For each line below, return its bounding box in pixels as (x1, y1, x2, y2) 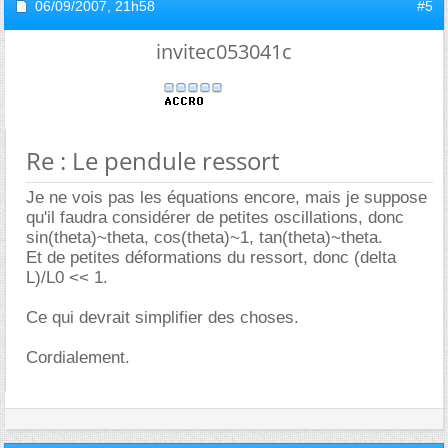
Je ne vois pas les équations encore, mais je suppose (26, 187, 427, 207)
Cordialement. (26, 347, 130, 367)
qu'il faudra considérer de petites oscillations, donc (26, 207, 404, 227)
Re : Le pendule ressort (26, 143, 280, 177)
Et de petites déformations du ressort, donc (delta (26, 247, 396, 267)
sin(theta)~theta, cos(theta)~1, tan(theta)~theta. (26, 227, 383, 247)
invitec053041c (156, 37, 292, 65)
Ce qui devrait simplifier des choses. (26, 307, 299, 327)
